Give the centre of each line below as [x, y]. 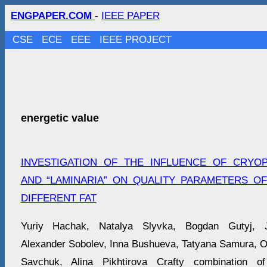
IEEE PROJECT [136, 40]
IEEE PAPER [131, 16]
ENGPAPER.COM [53, 16]
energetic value [60, 118]
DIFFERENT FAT [58, 198]
